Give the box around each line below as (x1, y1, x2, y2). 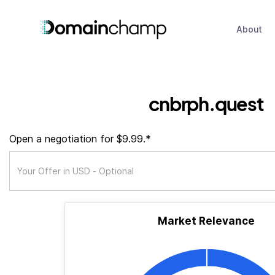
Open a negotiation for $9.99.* (9, 133, 151, 145)
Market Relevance (158, 215, 255, 227)
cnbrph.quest (149, 91, 264, 115)
